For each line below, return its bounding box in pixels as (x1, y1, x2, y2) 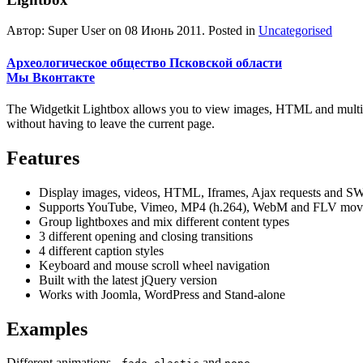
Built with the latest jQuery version (39, 272, 217, 287)
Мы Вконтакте (6, 70, 95, 84)
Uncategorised (258, 23, 332, 38)
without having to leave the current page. (6, 116, 215, 130)
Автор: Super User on (6, 23, 125, 38)
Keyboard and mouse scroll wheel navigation (39, 258, 270, 272)
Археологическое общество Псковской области (6, 55, 282, 70)
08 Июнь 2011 (125, 23, 202, 38)
